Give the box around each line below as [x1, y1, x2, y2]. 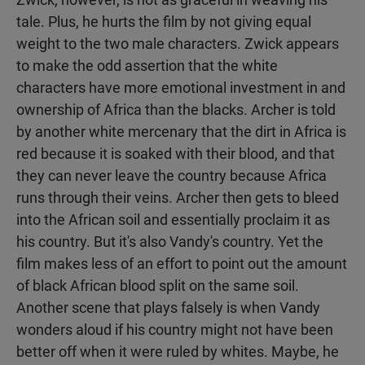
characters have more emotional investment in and [16, 79, 345, 96]
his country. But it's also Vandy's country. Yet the [16, 233, 323, 250]
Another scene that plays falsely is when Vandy [16, 299, 320, 316]
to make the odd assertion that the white [16, 57, 278, 74]
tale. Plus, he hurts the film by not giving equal [16, 13, 311, 30]
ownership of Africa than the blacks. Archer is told [16, 101, 336, 118]
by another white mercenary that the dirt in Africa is [16, 123, 346, 140]
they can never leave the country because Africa [16, 167, 327, 184]
